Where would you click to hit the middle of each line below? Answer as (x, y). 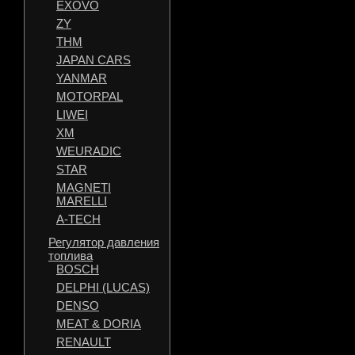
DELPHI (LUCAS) (103, 287)
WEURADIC (89, 151)
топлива (71, 256)
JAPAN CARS (94, 60)
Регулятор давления (104, 242)
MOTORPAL (90, 96)
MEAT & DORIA (99, 324)
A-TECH (78, 219)
